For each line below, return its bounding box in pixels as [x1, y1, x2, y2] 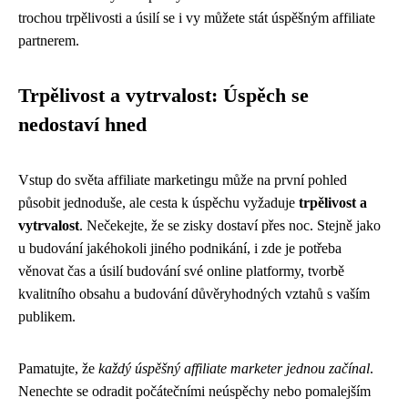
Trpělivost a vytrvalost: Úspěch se [18, 85, 309, 107]
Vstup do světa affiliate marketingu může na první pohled [18, 172, 347, 188]
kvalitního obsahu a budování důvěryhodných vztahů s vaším [18, 286, 370, 301]
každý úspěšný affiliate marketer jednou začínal [98, 361, 370, 376]
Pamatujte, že [18, 361, 98, 376]
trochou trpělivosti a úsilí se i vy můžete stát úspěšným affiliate [18, 10, 375, 25]
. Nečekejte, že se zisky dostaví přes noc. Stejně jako [79, 218, 381, 233]
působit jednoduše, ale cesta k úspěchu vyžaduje [18, 195, 299, 210]
